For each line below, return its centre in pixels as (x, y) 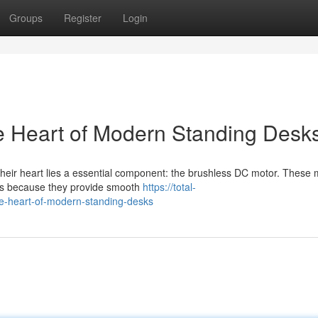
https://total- (169, 187)
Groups (26, 18)
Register (83, 18)
